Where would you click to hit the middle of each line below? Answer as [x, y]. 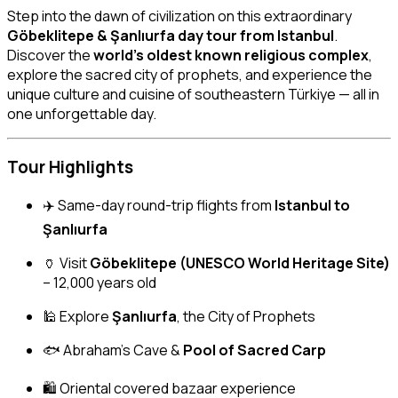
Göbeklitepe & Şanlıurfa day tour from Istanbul [171, 35]
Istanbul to [312, 205]
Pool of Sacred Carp [255, 350]
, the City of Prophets [246, 316]
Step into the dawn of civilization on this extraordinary [179, 16]
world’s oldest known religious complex [231, 55]
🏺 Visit [66, 263]
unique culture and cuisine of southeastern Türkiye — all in [193, 94]
